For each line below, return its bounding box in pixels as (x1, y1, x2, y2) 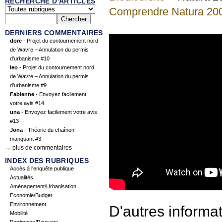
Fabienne (10, 91, 34, 98)
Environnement (10, 201, 46, 208)
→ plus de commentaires (5, 144, 72, 152)
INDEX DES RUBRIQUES (5, 157, 89, 165)
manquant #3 (10, 136, 41, 142)
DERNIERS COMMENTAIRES (5, 29, 103, 37)
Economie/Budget (10, 192, 52, 199)
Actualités (10, 174, 33, 181)
